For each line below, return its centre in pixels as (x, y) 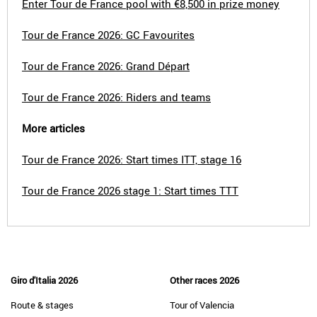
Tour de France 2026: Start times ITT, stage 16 (132, 159)
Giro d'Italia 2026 (44, 280)
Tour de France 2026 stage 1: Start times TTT (130, 190)
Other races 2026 (204, 280)
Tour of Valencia (202, 305)
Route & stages (42, 305)
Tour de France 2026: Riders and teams (116, 97)
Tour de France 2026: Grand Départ (106, 66)
